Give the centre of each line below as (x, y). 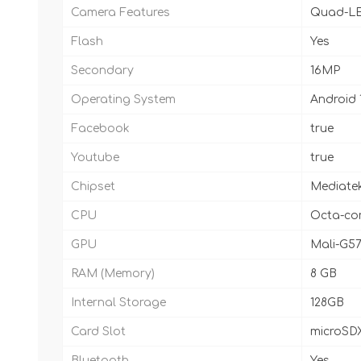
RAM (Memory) (113, 274)
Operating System (123, 100)
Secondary (102, 71)
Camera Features (120, 13)
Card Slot (98, 332)
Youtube (95, 158)
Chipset (93, 187)
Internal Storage (118, 303)
